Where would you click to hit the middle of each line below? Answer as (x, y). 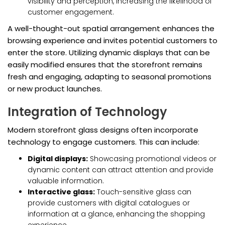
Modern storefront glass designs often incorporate (103, 130)
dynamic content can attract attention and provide (121, 170)
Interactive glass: (61, 192)
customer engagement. (71, 12)
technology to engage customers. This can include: (103, 142)
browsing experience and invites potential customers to (113, 41)
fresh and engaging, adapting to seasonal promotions (109, 77)
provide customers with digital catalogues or (109, 203)
